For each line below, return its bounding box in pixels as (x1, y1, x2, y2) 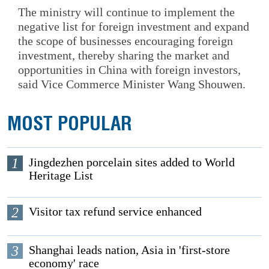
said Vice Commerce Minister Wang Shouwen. (18, 77, 246, 91)
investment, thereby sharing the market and (18, 48, 229, 62)
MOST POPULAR (7, 110, 133, 136)
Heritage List (29, 168, 94, 182)
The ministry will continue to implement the (18, 5, 235, 19)
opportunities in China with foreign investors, (18, 62, 241, 76)
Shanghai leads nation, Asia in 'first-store (29, 243, 231, 257)
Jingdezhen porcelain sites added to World (29, 155, 235, 169)
